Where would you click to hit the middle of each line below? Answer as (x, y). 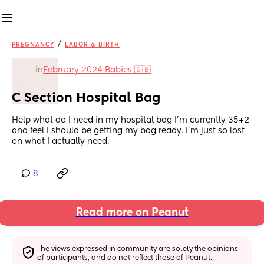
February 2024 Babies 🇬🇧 (97, 70)
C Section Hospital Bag (86, 99)
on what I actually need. (60, 142)
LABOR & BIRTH (92, 45)
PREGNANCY (33, 45)
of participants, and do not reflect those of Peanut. (125, 258)
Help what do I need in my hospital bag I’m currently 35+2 (131, 121)
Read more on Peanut (132, 213)
